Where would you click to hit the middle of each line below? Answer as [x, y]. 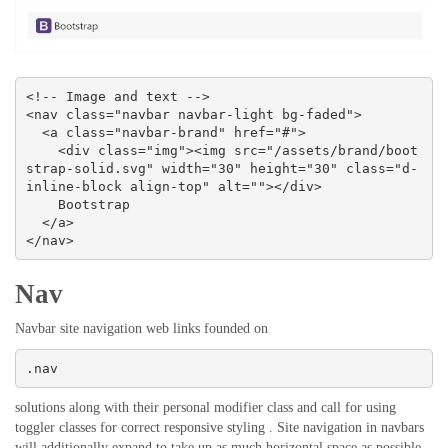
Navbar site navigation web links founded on [141, 329]
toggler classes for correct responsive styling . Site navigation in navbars [219, 428]
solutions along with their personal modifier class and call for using [205, 408]
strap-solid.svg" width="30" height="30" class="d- [221, 168]
